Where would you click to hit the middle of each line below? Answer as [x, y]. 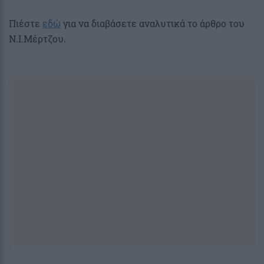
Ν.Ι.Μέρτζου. [37, 38]
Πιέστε [26, 23]
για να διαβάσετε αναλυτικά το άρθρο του [153, 23]
